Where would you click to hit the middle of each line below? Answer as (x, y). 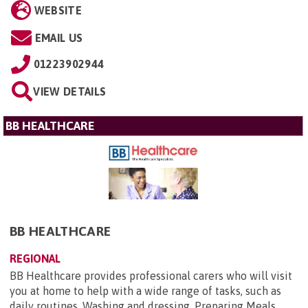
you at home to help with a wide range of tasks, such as (145, 291)
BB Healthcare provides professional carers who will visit (151, 276)
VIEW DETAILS (70, 91)
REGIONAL (35, 259)
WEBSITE (58, 10)
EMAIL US (59, 37)
